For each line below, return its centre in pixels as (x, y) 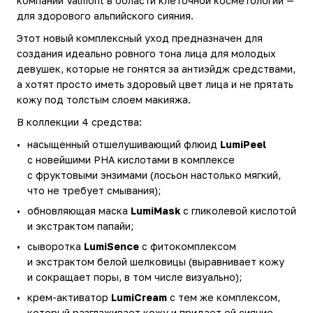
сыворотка (56, 246)
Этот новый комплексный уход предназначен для (140, 38)
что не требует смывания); (94, 190)
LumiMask (155, 210)
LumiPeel (243, 144)
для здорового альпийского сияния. (105, 15)
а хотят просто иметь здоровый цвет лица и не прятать (155, 84)
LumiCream (139, 297)
